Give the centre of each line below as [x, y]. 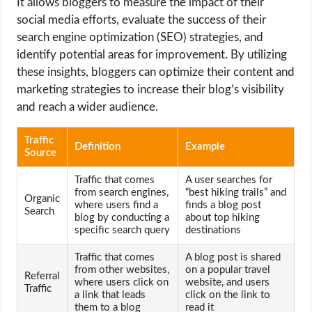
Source [41, 153]
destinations [213, 231]
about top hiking [223, 218]
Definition [98, 147]
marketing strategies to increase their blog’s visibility [151, 90]
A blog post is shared [233, 258]
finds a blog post [224, 205]
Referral [42, 276]
